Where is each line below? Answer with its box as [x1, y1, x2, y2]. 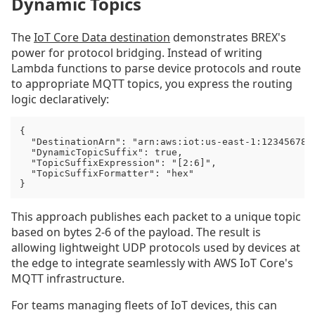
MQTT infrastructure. [11, 271, 124, 287]
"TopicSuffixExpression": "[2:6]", [19, 157, 217, 169]
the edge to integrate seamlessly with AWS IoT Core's [11, 255, 293, 271]
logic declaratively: [11, 91, 109, 107]
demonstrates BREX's [170, 29, 286, 45]
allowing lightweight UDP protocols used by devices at [11, 240, 300, 256]
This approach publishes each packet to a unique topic [11, 209, 301, 225]
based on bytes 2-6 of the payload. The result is [11, 224, 261, 240]
